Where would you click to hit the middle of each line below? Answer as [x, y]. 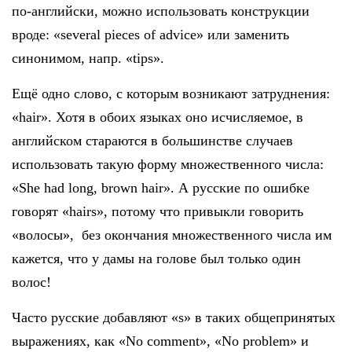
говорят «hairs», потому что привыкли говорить [158, 212]
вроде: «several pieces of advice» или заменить [150, 35]
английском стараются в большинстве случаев [152, 141]
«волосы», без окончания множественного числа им [172, 235]
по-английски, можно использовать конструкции [161, 11]
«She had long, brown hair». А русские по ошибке [161, 188]
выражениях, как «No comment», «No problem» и [160, 341]
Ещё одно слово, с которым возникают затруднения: [171, 94]
